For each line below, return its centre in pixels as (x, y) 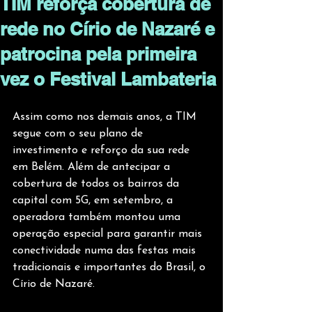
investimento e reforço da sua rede (103, 150)
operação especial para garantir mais (109, 234)
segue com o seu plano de (79, 134)
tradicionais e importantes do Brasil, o (111, 267)
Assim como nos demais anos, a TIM (106, 117)
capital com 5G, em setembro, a (94, 201)
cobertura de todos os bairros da (97, 184)
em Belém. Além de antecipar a (93, 167)
